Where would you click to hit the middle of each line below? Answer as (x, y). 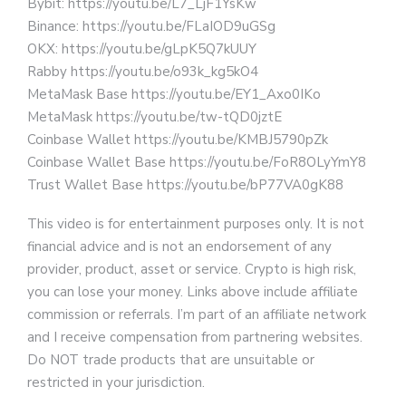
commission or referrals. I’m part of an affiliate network (197, 314)
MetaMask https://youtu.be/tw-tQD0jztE (155, 117)
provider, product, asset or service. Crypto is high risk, (192, 269)
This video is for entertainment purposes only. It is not (196, 224)
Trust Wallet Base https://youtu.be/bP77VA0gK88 (185, 185)
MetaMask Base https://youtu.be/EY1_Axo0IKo (174, 94)
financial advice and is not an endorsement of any (179, 246)
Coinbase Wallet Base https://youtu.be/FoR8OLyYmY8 (197, 162)
